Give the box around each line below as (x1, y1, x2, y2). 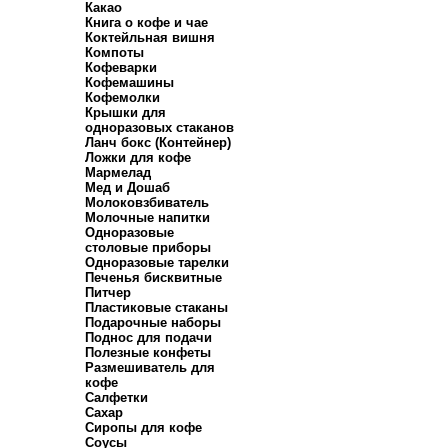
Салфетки (85, 390, 148, 405)
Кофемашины (85, 75, 174, 90)
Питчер (85, 285, 131, 300)
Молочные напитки (85, 210, 210, 225)
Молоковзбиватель (85, 195, 209, 210)
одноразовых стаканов (85, 120, 234, 135)
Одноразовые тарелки (85, 255, 229, 270)
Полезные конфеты (85, 345, 211, 360)
